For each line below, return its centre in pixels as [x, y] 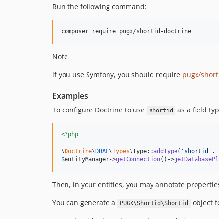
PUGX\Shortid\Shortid [154, 204]
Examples [70, 96]
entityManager [87, 160]
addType [165, 151]
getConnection [138, 160]
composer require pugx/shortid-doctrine [126, 32]
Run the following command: [99, 7]
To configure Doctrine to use [99, 110]
